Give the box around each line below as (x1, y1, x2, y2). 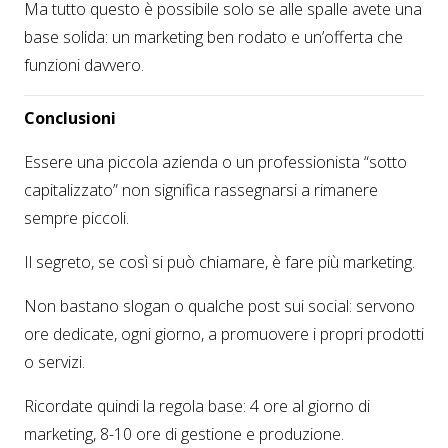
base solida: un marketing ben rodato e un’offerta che (24, 26, 403, 49)
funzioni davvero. (24, 54, 144, 77)
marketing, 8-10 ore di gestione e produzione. (24, 423, 344, 446)
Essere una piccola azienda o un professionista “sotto (24, 151, 407, 174)
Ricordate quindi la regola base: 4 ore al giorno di (24, 395, 370, 418)
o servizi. (24, 351, 85, 374)
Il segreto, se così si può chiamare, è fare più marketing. (24, 251, 415, 274)
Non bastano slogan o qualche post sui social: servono (24, 295, 415, 318)
